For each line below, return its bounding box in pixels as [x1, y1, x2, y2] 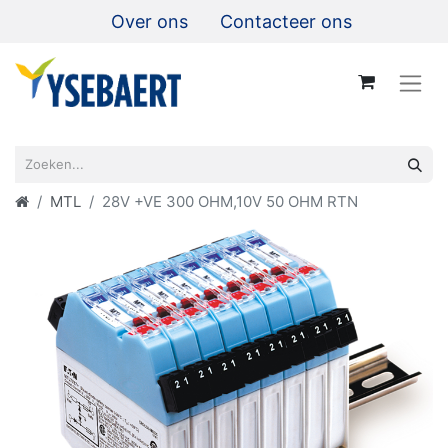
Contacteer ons [220, 11, 352, 32]
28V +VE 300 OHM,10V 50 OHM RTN [102, 191, 358, 211]
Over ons [111, 11, 188, 32]
